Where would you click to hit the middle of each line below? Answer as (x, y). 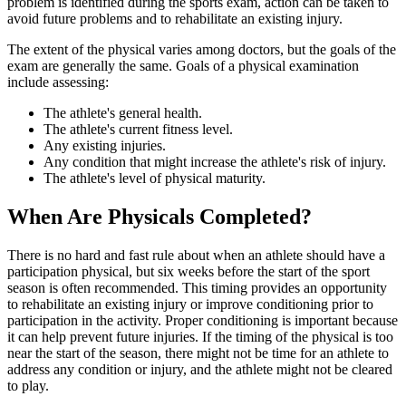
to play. (28, 385)
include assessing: (58, 82)
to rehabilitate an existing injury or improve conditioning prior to (190, 304)
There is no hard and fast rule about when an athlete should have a (196, 255)
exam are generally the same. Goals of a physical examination (183, 66)
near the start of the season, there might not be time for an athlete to (198, 353)
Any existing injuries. (105, 146)
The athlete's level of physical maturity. (155, 179)
